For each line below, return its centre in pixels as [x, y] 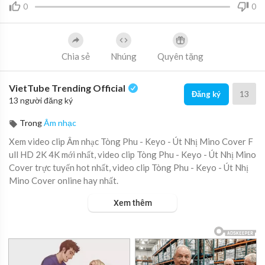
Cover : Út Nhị [36, 219]
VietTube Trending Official [68, 88]
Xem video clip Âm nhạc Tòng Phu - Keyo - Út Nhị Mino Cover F [131, 141]
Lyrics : [22, 245]
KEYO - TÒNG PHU [47, 206]
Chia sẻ [76, 56]
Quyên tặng [180, 56]
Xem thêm [132, 203]
